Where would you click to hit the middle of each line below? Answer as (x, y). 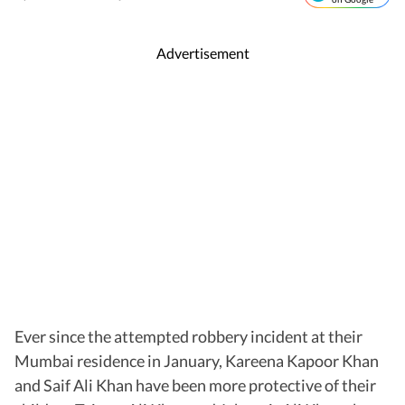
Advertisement (202, 52)
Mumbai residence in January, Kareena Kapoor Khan (197, 361)
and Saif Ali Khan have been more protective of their (195, 386)
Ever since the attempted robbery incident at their (188, 337)
